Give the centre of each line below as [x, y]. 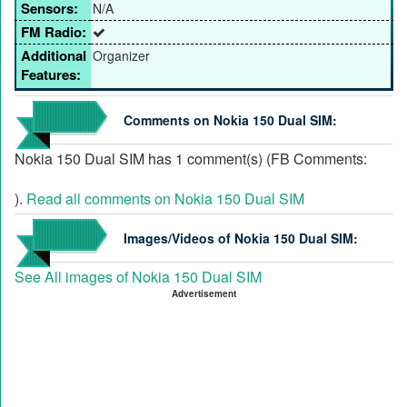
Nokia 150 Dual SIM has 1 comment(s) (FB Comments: [191, 159]
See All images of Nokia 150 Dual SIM [138, 277]
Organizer [121, 56]
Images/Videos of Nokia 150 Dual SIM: [241, 238]
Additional [54, 56]
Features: [51, 75]
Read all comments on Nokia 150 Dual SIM [165, 199]
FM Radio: [54, 32]
